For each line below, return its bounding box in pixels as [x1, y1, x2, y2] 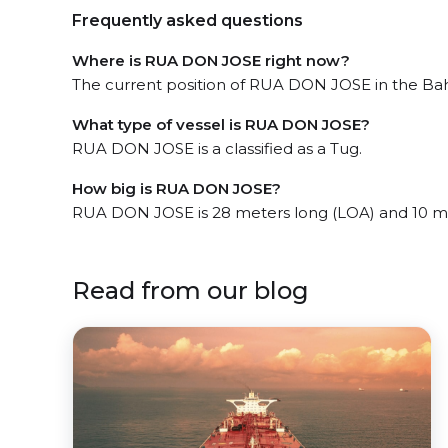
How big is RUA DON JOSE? [72, 179, 281, 198]
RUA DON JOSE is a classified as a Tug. [72, 139, 362, 158]
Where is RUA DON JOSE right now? [72, 51, 350, 70]
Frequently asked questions [72, 11, 303, 30]
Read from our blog [72, 276, 309, 305]
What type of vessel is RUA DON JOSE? [72, 115, 370, 134]
